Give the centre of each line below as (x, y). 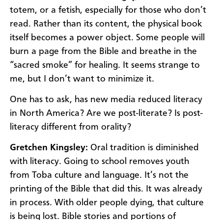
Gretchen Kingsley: (50, 148)
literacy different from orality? (70, 127)
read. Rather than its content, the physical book (106, 24)
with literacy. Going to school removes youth (99, 162)
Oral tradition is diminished (145, 148)
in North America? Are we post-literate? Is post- (106, 113)
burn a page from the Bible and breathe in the (103, 51)
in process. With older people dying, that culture (107, 203)
